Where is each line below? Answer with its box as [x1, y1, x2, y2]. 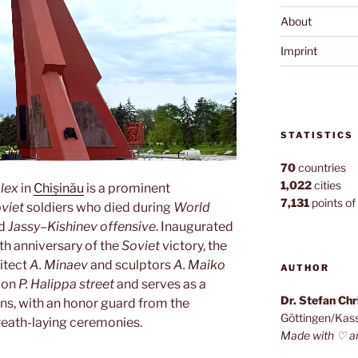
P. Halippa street [18, 276, 114, 292]
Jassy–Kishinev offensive [8, 219, 156, 235]
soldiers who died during [24, 200, 173, 216]
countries [295, 161, 346, 175]
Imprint [280, 43, 317, 58]
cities [311, 178, 341, 193]
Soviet [121, 238, 162, 254]
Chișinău [34, 181, 84, 197]
